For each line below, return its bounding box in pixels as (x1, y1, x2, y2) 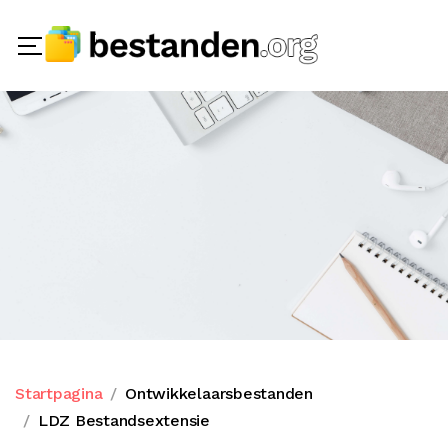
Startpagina (15, 384, 103, 403)
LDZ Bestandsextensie (37, 411, 210, 430)
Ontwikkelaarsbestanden (125, 384, 313, 403)
